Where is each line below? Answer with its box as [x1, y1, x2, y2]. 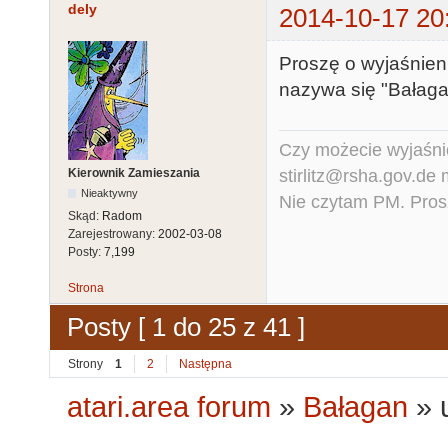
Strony [68, 356, 103, 371]
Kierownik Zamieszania [68, 166, 200, 181]
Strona [68, 281, 104, 296]
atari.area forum [67, 391, 272, 424]
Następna [179, 356, 232, 371]
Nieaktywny [81, 187, 139, 200]
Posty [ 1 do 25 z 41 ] [67, 312, 305, 343]
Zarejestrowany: [68, 227, 158, 242]
